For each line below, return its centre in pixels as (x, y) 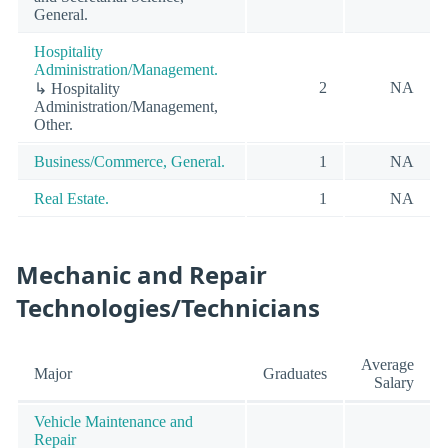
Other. (53, 125)
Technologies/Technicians (168, 307)
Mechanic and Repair (141, 274)
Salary (394, 382)
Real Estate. (71, 199)
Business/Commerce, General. (129, 162)
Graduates (295, 373)
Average (387, 364)
